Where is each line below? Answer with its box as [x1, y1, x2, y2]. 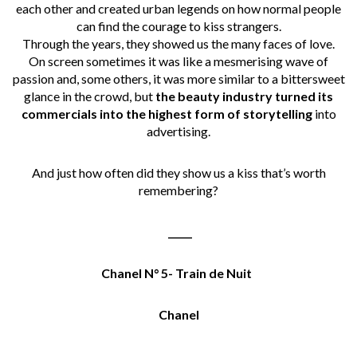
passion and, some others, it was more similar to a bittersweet [12, 70, 345, 86]
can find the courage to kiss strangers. [76, 18, 281, 33]
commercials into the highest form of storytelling [21, 105, 312, 121]
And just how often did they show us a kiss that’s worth [31, 164, 326, 180]
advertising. [147, 123, 210, 139]
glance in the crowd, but [24, 88, 155, 104]
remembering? [139, 182, 218, 198]
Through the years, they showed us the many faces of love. [22, 35, 335, 51]
